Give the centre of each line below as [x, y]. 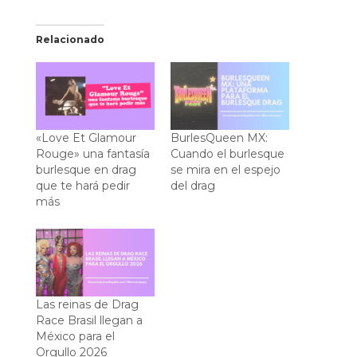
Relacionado [70, 39]
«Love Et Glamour [86, 137]
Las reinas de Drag [87, 305]
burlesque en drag [86, 169]
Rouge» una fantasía [92, 153]
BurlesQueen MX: [219, 137]
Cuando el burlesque [227, 153]
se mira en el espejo [225, 169]
